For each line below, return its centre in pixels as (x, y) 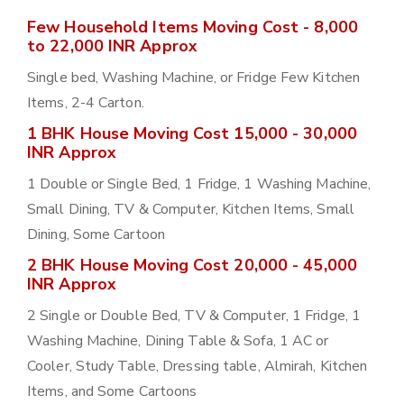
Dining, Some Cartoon (96, 235)
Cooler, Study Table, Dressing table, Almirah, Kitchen (197, 367)
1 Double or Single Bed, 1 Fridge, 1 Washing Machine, (199, 184)
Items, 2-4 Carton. (86, 103)
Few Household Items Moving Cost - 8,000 (193, 28)
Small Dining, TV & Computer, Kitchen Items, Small (191, 210)
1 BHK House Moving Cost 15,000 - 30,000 (192, 134)
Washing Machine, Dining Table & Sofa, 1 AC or (178, 341)
